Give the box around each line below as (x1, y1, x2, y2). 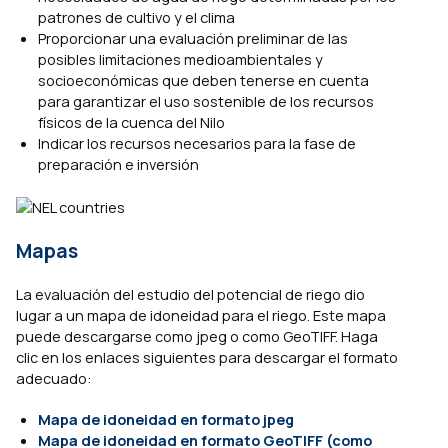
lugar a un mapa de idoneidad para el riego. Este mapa (16, 304, 386, 325)
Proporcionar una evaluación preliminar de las (37, 28, 348, 49)
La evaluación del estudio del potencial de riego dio (16, 283, 365, 304)
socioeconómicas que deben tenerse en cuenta (37, 70, 369, 91)
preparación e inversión (37, 154, 199, 175)
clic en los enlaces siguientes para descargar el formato (16, 346, 398, 367)
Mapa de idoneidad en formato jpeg (37, 409, 294, 430)
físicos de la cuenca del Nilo (37, 112, 225, 133)
